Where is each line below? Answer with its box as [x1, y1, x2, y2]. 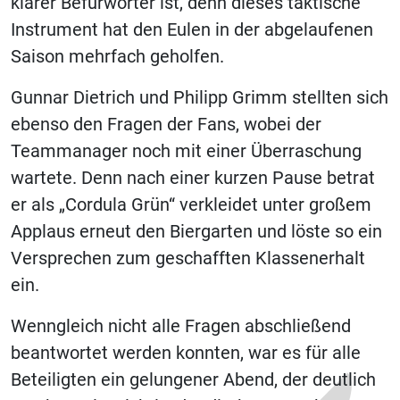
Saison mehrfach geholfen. [11, 46, 224, 67]
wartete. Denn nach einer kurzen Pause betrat [11, 167, 375, 188]
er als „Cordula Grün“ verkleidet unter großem [11, 194, 371, 215]
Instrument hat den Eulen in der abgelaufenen [11, 19, 373, 40]
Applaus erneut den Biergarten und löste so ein [11, 221, 382, 242]
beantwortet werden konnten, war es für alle [11, 342, 361, 363]
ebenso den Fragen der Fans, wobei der [11, 113, 321, 135]
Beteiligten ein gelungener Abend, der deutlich [11, 369, 376, 390]
